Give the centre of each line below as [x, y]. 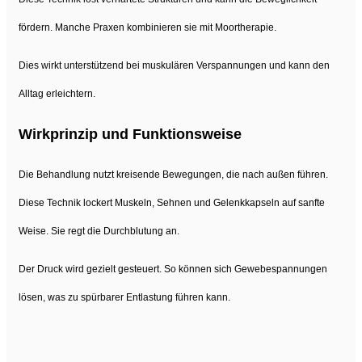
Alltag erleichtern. [57, 93]
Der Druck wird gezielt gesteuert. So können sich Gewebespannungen [173, 269]
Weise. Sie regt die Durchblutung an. [99, 231]
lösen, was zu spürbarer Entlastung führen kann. [124, 297]
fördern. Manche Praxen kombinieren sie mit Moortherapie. [147, 27]
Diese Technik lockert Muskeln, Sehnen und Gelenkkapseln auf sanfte [172, 202]
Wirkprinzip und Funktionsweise [130, 134]
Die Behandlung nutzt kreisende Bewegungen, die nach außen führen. [173, 174]
